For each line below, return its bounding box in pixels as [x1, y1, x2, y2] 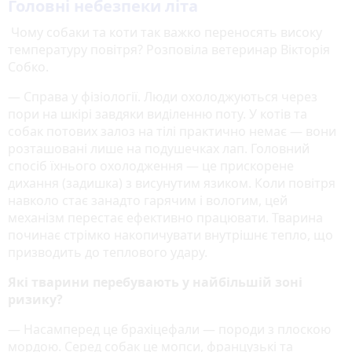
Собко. [8, 57, 49, 75]
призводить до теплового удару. [8, 243, 207, 261]
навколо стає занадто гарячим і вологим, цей [8, 191, 288, 209]
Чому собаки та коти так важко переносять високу [8, 23, 322, 41]
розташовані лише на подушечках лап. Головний [8, 139, 310, 157]
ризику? [8, 290, 63, 308]
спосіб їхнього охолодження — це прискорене [8, 156, 294, 174]
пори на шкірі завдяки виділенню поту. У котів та [8, 104, 307, 123]
